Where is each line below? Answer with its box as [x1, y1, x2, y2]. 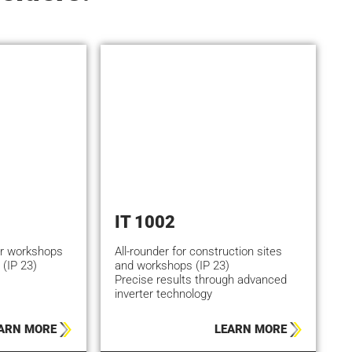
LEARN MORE [214, 322, 287, 337]
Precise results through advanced [115, 272, 288, 287]
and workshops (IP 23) [115, 258, 230, 273]
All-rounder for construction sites [115, 244, 283, 258]
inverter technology [115, 286, 213, 301]
